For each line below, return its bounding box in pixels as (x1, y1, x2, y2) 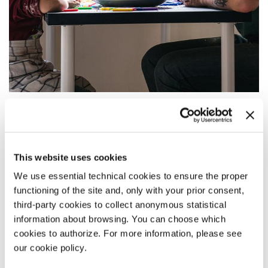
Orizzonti (9, 144, 42, 154)
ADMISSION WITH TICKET (33, 211, 117, 222)
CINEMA (9, 181, 35, 192)
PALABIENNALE (33, 195, 83, 206)
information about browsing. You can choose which (14, 214, 226, 224)
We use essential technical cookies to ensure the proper (14, 170, 248, 181)
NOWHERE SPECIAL (9, 127, 121, 144)
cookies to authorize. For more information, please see (14, 228, 242, 239)
